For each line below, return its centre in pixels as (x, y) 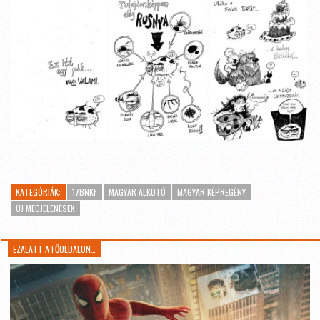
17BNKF (85, 191)
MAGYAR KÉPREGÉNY (211, 191)
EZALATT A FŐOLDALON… (55, 249)
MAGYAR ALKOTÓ (137, 191)
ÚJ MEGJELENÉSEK (45, 208)
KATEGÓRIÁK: (38, 191)
